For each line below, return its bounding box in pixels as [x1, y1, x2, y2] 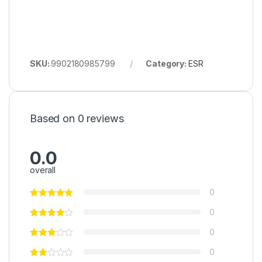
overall [30, 164, 56, 175]
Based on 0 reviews [30, 112, 124, 125]
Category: [146, 58, 188, 69]
